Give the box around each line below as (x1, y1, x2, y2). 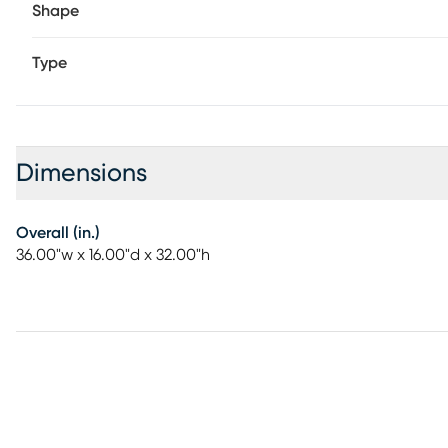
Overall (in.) (16, 225, 100, 241)
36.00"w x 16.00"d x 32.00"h (16, 247, 210, 263)
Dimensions (16, 161, 147, 186)
